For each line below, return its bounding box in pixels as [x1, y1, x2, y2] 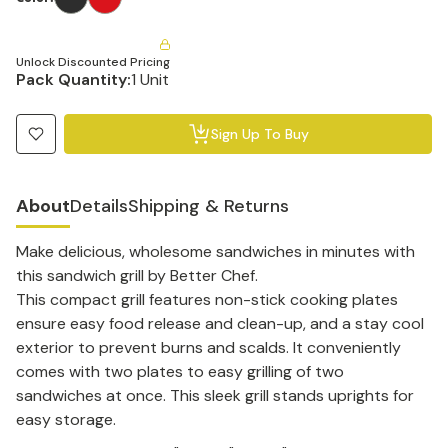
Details [70, 194, 128, 218]
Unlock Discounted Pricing [16, 54, 170, 70]
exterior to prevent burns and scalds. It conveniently [16, 337, 401, 358]
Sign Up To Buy [211, 125, 309, 143]
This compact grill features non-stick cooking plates [16, 289, 398, 310]
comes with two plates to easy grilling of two [16, 361, 344, 382]
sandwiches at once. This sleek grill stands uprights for [16, 385, 414, 406]
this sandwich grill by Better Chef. [16, 265, 258, 286]
